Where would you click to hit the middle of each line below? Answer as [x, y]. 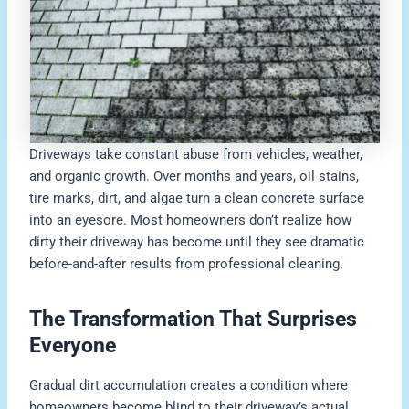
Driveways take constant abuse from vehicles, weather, [196, 154]
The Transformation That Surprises [194, 319]
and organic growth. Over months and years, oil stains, [194, 176]
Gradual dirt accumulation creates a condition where [189, 385]
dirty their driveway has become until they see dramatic [197, 241]
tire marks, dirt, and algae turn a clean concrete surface [197, 198]
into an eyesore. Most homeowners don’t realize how [191, 220]
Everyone [73, 346]
